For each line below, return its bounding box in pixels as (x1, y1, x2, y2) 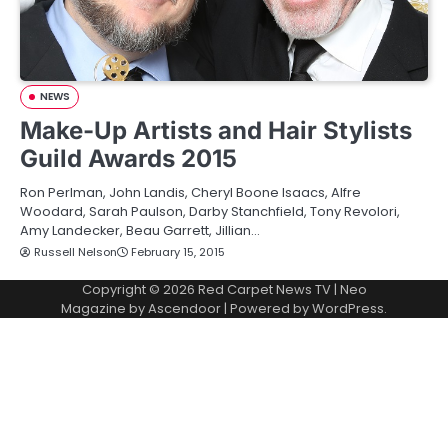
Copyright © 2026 (81, 280, 198, 299)
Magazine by (61, 299, 148, 318)
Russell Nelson (34, 244, 117, 260)
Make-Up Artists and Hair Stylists (20, 116, 412, 145)
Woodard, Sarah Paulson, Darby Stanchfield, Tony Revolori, (20, 202, 400, 221)
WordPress (312, 299, 384, 318)
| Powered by (221, 299, 312, 318)
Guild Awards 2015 (20, 144, 237, 173)
